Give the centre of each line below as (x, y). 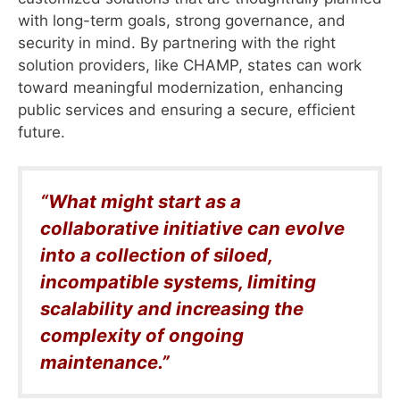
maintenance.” (105, 362)
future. (42, 132)
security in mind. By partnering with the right (177, 42)
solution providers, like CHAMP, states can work (190, 65)
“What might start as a (141, 202)
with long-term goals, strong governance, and (182, 20)
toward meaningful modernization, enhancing (180, 87)
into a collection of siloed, (156, 255)
